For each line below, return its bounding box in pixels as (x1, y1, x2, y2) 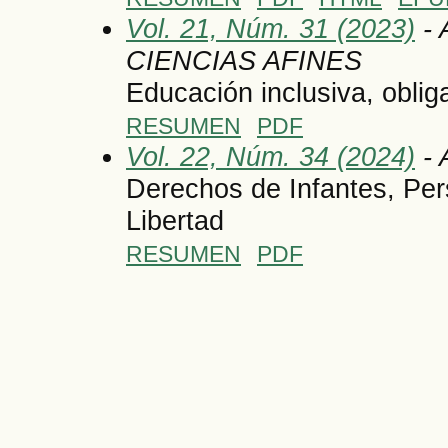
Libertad (126, 204, 224, 236)
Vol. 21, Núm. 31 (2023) (126, 12, 415, 44)
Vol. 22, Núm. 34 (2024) (126, 140, 415, 172)
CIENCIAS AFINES (126, 44, 362, 76)
